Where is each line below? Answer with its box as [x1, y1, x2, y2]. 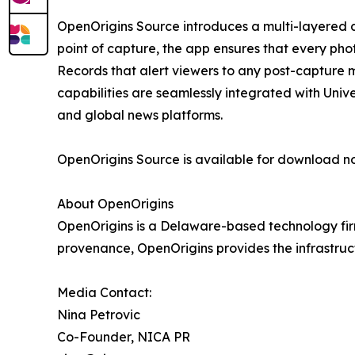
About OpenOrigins [57, 196, 174, 212]
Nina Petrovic [57, 307, 140, 323]
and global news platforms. [57, 107, 223, 124]
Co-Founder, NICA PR [57, 329, 190, 345]
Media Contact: [57, 284, 151, 301]
